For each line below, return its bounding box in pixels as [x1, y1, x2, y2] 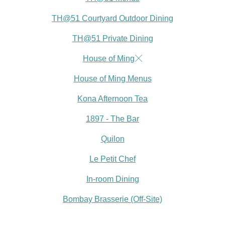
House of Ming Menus [73, 74, 152, 83]
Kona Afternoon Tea [77, 94, 148, 103]
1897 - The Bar [86, 115, 139, 123]
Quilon [100, 135, 125, 143]
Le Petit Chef [89, 155, 136, 163]
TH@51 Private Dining [72, 34, 153, 43]
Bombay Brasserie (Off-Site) [63, 195, 162, 203]
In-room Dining [86, 175, 139, 183]
